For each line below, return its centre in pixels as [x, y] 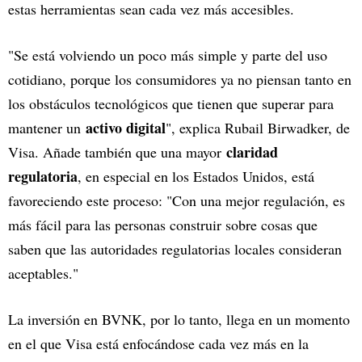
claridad [252, 152]
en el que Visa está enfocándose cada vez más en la [158, 344]
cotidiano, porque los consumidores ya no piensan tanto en [180, 80]
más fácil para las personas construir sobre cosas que [163, 225]
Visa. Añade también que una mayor [117, 152]
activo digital [126, 128]
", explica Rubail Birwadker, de [258, 128]
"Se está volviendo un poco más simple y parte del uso [168, 55]
